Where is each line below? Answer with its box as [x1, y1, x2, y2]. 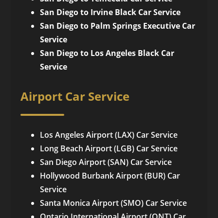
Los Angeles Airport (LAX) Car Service [40, 129, 178, 141]
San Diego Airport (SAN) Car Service [40, 157, 172, 168]
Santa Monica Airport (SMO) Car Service [40, 198, 187, 209]
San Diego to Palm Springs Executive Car [40, 20, 196, 32]
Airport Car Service [20, 88, 130, 105]
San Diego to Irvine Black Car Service [40, 7, 181, 18]
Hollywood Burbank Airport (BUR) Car [40, 170, 181, 182]
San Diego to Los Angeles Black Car [40, 48, 175, 59]
